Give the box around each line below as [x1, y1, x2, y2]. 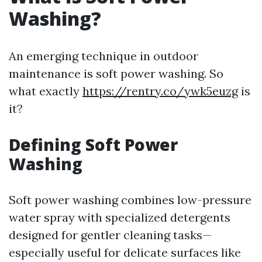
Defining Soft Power [9, 133, 178, 156]
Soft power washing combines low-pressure [9, 192, 251, 207]
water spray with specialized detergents [9, 210, 230, 225]
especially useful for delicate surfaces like [9, 245, 241, 260]
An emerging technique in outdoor [9, 49, 198, 63]
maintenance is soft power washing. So [9, 66, 223, 81]
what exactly [9, 84, 82, 98]
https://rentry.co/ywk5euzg [82, 84, 238, 98]
